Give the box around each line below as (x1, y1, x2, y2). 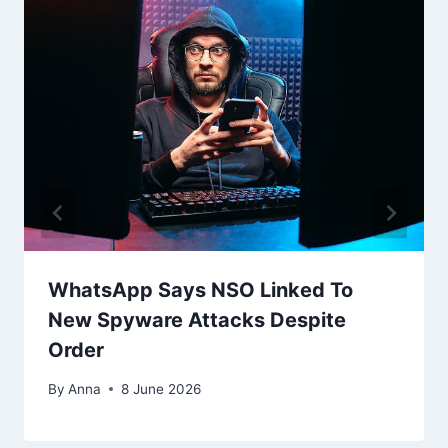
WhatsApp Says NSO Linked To (48, 278, 353, 303)
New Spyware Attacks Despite (48, 308, 346, 333)
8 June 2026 (121, 380, 202, 397)
